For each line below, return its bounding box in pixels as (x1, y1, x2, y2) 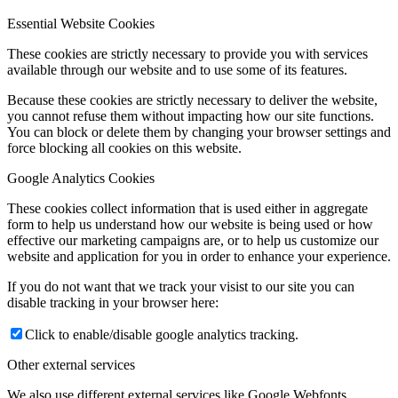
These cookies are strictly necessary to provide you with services (7, 46, 368, 61)
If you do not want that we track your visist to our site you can (7, 279, 354, 294)
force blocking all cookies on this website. (7, 140, 242, 155)
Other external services (7, 357, 135, 372)
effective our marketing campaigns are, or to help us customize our (7, 233, 378, 248)
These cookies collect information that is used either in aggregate (7, 201, 368, 216)
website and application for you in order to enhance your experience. (7, 249, 391, 264)
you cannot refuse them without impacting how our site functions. (7, 108, 374, 123)
